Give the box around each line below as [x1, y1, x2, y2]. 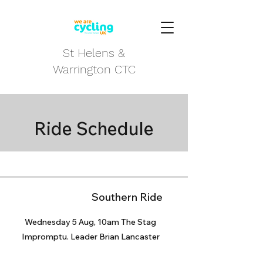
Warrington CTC [52, 62, 136, 76]
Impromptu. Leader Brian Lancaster [21, 231, 160, 242]
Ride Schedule [34, 117, 154, 140]
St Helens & [63, 46, 125, 60]
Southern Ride [91, 190, 163, 204]
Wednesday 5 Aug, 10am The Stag [25, 217, 156, 227]
